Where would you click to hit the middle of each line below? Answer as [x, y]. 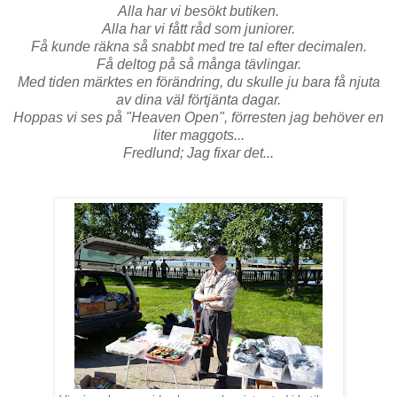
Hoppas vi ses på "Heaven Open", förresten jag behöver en [198, 117]
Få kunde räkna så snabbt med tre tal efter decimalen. [198, 46]
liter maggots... [198, 135]
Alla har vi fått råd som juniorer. [198, 28]
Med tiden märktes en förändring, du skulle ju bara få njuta [198, 82]
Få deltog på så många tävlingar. [198, 64]
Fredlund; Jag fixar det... [198, 152]
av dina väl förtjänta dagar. [198, 99]
